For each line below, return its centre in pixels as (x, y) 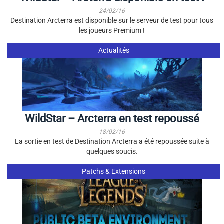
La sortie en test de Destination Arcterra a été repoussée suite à (112, 141)
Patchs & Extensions (114, 171)
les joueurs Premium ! (112, 30)
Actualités (114, 50)
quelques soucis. (112, 151)
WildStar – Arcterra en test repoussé (112, 119)
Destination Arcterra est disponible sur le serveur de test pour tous (112, 20)
